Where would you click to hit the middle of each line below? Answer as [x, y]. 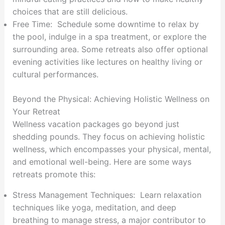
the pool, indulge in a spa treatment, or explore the [109, 37]
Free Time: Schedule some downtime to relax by [105, 24]
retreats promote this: [54, 175]
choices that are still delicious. [70, 12]
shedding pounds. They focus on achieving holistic [108, 137]
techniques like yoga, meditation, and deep [94, 208]
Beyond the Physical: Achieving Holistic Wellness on [111, 99]
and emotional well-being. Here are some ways [102, 162]
